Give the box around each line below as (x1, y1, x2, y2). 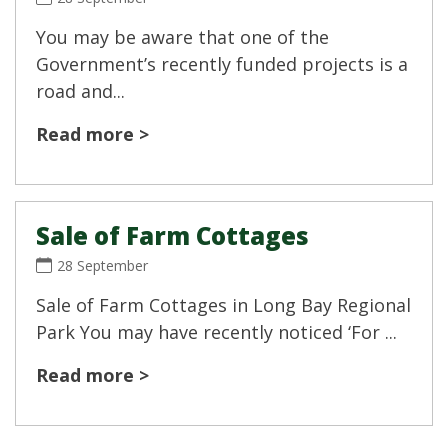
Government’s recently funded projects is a (36, 52, 408, 77)
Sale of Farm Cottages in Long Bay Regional (36, 293, 411, 318)
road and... (36, 79, 125, 104)
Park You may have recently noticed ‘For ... (36, 320, 397, 345)
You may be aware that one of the (36, 25, 329, 50)
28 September (57, 256, 148, 276)
